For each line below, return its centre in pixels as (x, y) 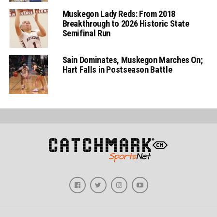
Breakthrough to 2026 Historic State (126, 23)
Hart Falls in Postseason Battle (117, 69)
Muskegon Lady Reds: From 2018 (119, 14)
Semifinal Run (86, 33)
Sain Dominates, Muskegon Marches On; (132, 60)
